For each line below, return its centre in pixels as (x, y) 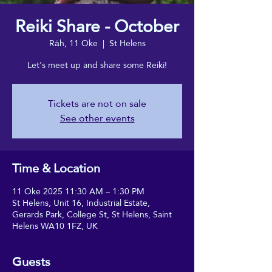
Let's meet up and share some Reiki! (97, 65)
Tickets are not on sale (97, 103)
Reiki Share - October (97, 26)
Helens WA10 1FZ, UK (55, 226)
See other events (97, 118)
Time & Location (56, 168)
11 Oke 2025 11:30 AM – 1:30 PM (78, 191)
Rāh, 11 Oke (73, 43)
